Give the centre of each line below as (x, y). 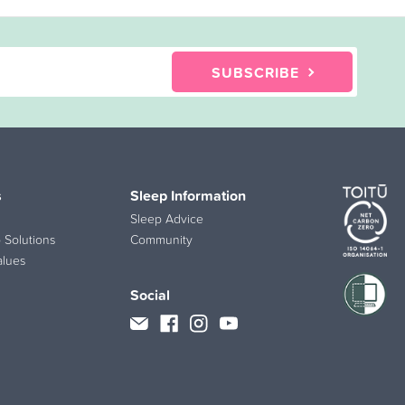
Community (161, 239)
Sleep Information (188, 195)
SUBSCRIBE (255, 72)
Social (150, 295)
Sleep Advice (166, 218)
